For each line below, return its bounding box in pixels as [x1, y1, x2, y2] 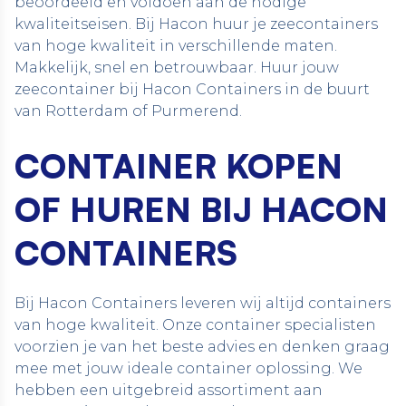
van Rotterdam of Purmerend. [14, 102, 242, 120]
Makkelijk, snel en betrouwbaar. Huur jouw [14, 59, 339, 76]
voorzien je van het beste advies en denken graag [14, 338, 390, 355]
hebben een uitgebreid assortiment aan [14, 382, 323, 399]
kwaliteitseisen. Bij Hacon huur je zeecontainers [14, 15, 378, 33]
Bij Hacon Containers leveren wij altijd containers [14, 295, 391, 312]
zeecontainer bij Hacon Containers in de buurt [14, 81, 370, 98]
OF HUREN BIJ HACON [14, 188, 388, 230]
